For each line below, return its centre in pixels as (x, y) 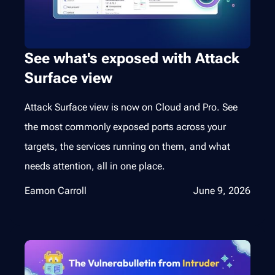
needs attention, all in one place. (95, 166)
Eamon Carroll (56, 191)
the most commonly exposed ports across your (125, 127)
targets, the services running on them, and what (127, 147)
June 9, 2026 (222, 191)
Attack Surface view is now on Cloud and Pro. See (131, 107)
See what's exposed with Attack (132, 59)
